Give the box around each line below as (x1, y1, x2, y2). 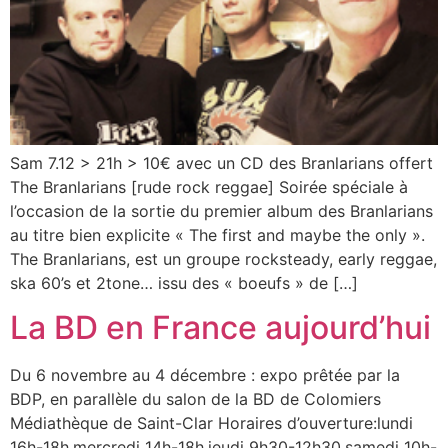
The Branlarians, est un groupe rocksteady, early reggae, (10, 248, 437, 269)
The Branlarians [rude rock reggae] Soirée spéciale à (10, 176, 413, 197)
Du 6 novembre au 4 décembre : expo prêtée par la (10, 365, 400, 386)
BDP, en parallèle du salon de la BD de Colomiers (10, 389, 381, 410)
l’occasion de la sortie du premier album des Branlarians (10, 200, 433, 221)
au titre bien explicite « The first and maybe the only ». (10, 224, 425, 245)
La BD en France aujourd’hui (10, 308, 431, 348)
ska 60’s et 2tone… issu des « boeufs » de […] (10, 272, 358, 293)
